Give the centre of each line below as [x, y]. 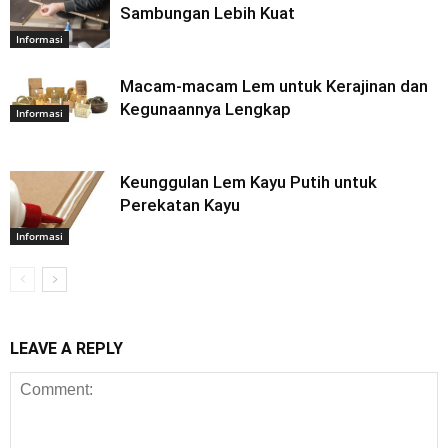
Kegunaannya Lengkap [205, 108]
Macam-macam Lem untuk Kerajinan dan [274, 85]
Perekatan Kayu [180, 204]
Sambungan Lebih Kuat [207, 12]
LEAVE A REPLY [66, 348]
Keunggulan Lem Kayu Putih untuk [248, 181]
